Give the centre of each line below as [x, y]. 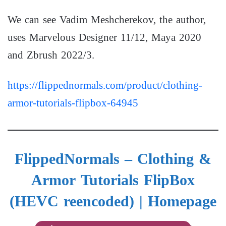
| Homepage [175, 201]
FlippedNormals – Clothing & [113, 159]
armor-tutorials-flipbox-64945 [73, 103]
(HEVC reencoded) [72, 201]
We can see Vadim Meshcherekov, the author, [107, 20]
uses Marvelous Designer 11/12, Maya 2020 [104, 38]
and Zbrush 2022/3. [51, 55]
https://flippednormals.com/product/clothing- [105, 86]
